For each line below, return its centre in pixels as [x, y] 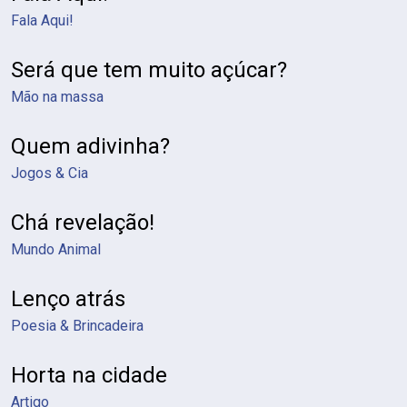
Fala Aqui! [42, 20]
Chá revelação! [83, 223]
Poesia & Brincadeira [77, 326]
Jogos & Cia [50, 173]
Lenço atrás [68, 299]
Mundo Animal [56, 249]
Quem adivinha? [90, 146]
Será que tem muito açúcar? [149, 70]
